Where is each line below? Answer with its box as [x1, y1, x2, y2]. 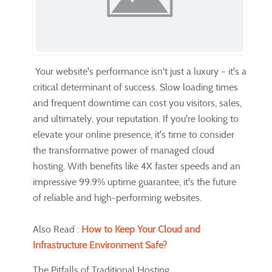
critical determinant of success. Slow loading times [33, 81, 238, 93]
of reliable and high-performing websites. [33, 191, 202, 203]
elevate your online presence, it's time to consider [33, 128, 234, 140]
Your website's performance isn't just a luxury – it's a [33, 65, 246, 77]
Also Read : [33, 223, 81, 235]
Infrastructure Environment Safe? [33, 239, 167, 251]
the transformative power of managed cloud [33, 144, 214, 156]
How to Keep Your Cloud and [81, 223, 200, 235]
